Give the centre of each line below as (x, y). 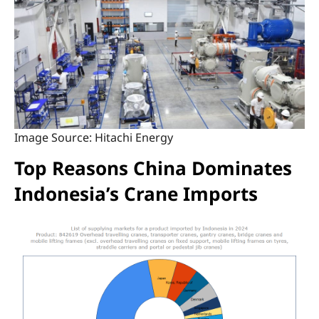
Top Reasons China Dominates (153, 168)
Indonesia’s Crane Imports (136, 194)
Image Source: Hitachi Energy (93, 137)
